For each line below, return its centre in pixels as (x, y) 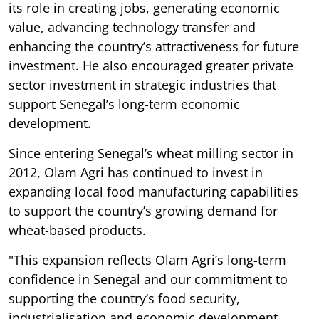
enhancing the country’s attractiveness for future (154, 46)
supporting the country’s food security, (124, 298)
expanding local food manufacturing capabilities (153, 191)
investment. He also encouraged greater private (151, 65)
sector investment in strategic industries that (142, 84)
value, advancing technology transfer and (132, 27)
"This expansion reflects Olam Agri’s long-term (147, 260)
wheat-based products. (77, 230)
